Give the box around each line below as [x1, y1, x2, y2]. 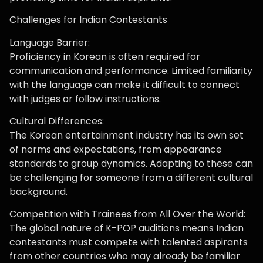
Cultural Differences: [9, 114, 104, 129]
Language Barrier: [9, 35, 90, 49]
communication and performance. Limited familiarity [9, 63, 252, 77]
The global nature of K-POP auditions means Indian [9, 221, 244, 235]
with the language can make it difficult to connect [9, 77, 240, 92]
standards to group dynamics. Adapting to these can [9, 157, 253, 171]
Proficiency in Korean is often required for [9, 49, 200, 63]
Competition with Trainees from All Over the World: [9, 207, 245, 221]
